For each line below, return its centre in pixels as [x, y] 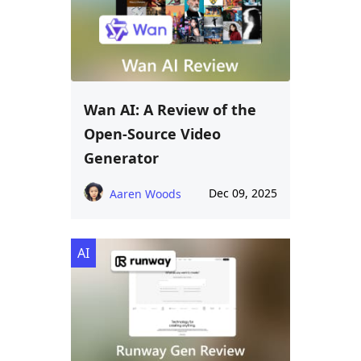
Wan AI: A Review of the [170, 110]
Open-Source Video [152, 134]
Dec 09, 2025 [243, 193]
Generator [121, 158]
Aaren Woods [145, 194]
